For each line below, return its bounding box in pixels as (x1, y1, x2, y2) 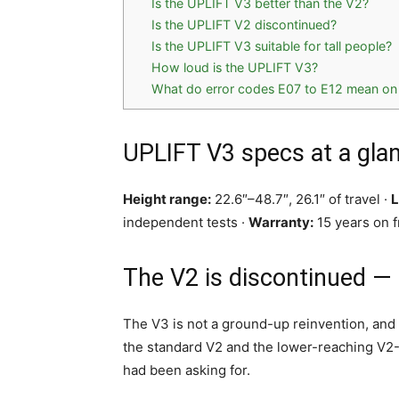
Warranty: (248, 214, 313, 231)
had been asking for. (123, 362, 250, 379)
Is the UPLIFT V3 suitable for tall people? (151, 38, 393, 54)
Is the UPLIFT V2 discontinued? (151, 17, 338, 33)
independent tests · (123, 214, 248, 231)
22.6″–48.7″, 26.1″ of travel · (211, 191, 391, 208)
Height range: (123, 191, 211, 208)
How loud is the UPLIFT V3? (151, 60, 319, 76)
